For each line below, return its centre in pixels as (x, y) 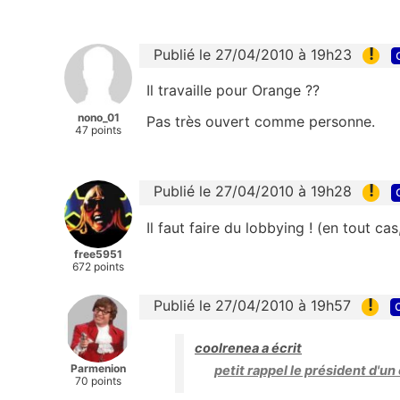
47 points (98, 130)
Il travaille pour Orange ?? (233, 91)
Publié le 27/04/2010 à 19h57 (252, 306)
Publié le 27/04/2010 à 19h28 (253, 192)
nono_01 (98, 118)
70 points (98, 381)
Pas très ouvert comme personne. (261, 122)
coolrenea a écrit (248, 348)
